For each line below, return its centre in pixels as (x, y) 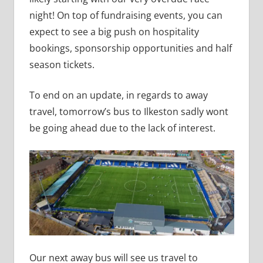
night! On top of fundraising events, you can (126, 15)
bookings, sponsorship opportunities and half (130, 48)
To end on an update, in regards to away (118, 95)
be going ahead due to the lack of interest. (123, 128)
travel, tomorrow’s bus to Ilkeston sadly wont (129, 111)
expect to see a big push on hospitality (114, 31)
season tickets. (62, 64)
